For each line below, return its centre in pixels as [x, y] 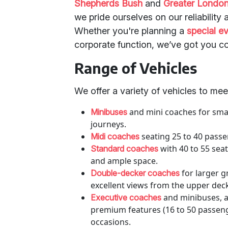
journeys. [109, 124]
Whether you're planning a [131, 31]
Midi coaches [115, 136]
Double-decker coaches [135, 173]
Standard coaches [125, 149]
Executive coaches [126, 197]
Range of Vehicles [136, 68]
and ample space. [124, 161]
